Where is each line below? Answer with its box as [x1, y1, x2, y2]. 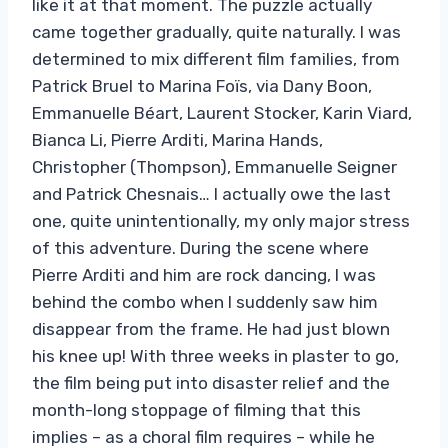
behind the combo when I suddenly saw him [32, 291, 378, 312]
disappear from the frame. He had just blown [32, 318, 390, 339]
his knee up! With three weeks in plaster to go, [32, 345, 399, 366]
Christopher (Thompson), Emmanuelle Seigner [32, 156, 397, 177]
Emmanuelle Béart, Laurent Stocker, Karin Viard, [32, 102, 412, 123]
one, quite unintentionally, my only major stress [32, 210, 410, 231]
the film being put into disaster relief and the [32, 372, 390, 393]
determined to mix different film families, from [32, 48, 400, 69]
